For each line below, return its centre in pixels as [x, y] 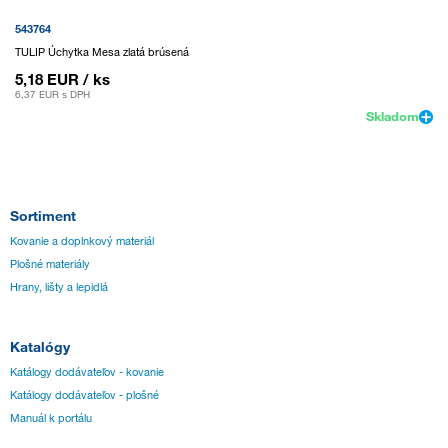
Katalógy [40, 347]
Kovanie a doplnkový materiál [82, 240]
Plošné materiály [50, 263]
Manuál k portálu [51, 418]
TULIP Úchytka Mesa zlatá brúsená [102, 51]
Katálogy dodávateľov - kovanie [87, 372]
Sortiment [43, 215]
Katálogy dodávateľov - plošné [84, 395]
